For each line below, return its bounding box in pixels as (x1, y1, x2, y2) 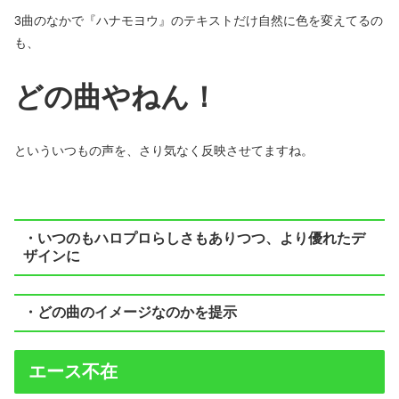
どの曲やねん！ (14, 80, 218, 113)
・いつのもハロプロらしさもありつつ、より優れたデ (22, 230, 365, 246)
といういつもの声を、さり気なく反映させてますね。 (14, 143, 313, 159)
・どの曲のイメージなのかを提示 (22, 305, 237, 321)
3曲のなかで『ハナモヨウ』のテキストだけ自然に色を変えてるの (14, 12, 383, 28)
